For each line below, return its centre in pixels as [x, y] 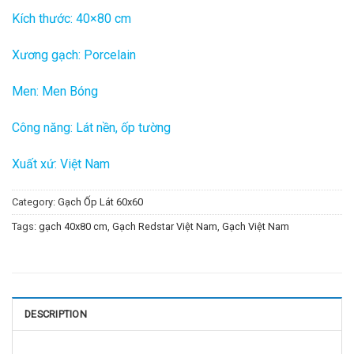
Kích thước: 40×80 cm [72, 19]
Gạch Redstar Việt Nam [165, 227]
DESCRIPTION [56, 314]
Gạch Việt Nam [256, 227]
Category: [35, 202]
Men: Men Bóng [55, 92]
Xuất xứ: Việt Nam [61, 164]
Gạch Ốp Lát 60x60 [100, 202]
